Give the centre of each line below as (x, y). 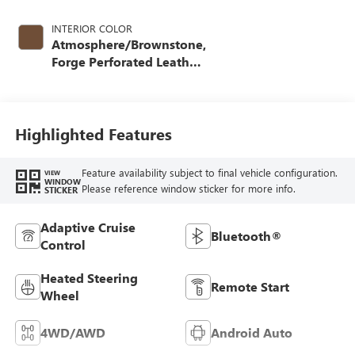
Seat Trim (79, 78)
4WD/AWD (73, 332)
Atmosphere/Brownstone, (128, 44)
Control (63, 244)
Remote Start (250, 286)
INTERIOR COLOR (92, 28)
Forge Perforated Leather (126, 61)
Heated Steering (89, 277)
